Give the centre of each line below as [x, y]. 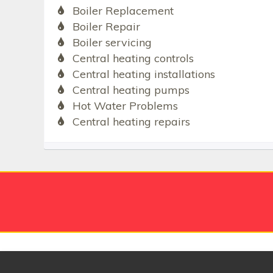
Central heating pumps [131, 90]
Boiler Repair [106, 26]
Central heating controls [133, 58]
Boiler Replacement [123, 10]
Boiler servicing [112, 42]
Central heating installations [144, 74]
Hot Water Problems [125, 105]
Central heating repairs [131, 121]
